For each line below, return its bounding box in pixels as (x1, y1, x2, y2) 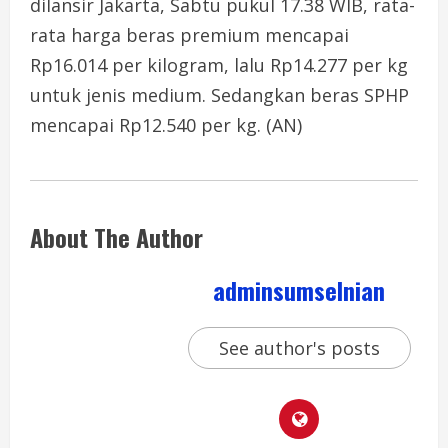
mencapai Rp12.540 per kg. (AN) (30, 112, 302, 137)
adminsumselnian (213, 271, 385, 308)
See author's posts (218, 335, 380, 360)
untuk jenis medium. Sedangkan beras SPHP (30, 82, 409, 107)
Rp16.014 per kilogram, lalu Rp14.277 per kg (30, 52, 408, 77)
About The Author (30, 218, 203, 255)
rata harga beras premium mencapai (30, 22, 349, 47)
